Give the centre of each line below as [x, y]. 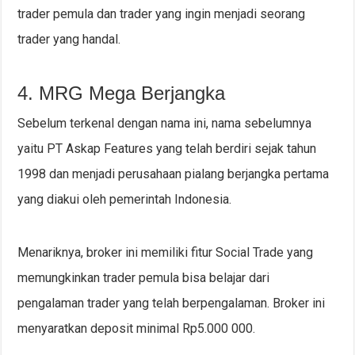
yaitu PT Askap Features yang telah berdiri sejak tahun [167, 149]
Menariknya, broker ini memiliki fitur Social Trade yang [166, 253]
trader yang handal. [69, 40]
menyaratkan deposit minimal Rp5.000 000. [137, 329]
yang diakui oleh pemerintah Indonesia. [125, 200]
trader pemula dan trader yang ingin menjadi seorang [162, 14]
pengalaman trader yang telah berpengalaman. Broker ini [172, 303]
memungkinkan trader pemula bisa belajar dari [144, 278]
